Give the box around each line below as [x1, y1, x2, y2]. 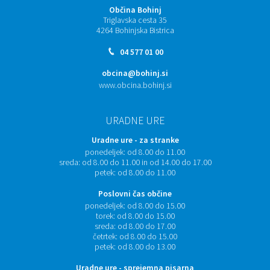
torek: [95, 211, 115, 221]
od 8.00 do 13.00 [118, 242, 175, 252]
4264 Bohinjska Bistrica [96, 25, 174, 36]
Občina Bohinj [108, 5, 162, 15]
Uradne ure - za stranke [91, 135, 179, 145]
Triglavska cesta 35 [103, 15, 167, 25]
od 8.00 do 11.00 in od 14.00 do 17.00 [81, 157, 212, 168]
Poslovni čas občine [98, 189, 172, 199]
